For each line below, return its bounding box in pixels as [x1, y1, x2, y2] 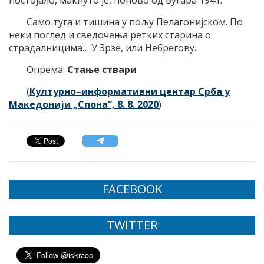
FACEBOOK [102, 180, 162, 197]
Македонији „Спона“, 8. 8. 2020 [9, 97, 159, 111]
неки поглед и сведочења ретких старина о [9, 28, 211, 41]
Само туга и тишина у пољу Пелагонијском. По [27, 15, 243, 28]
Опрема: [27, 62, 67, 76]
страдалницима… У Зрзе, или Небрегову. [9, 41, 196, 54]
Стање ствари [67, 62, 137, 76]
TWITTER [107, 216, 157, 233]
